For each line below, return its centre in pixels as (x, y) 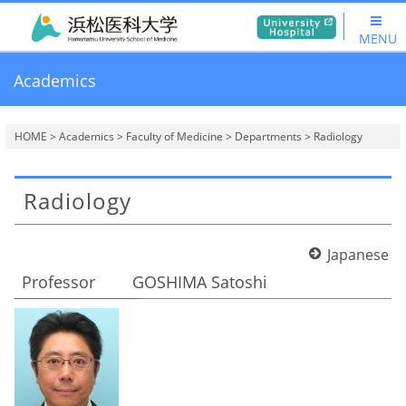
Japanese (358, 255)
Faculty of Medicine (174, 136)
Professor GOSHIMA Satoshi (145, 282)
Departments (268, 136)
